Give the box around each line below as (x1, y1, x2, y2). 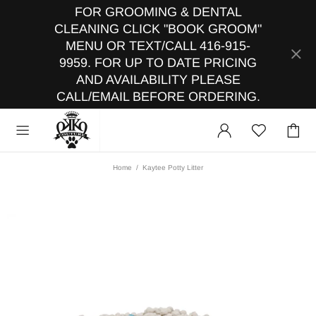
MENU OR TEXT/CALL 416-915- (66, 39, 250, 53)
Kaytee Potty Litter (142, 164, 203, 172)
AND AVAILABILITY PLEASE (75, 73, 241, 87)
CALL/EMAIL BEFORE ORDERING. (56, 90, 260, 104)
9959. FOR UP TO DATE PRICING (59, 56, 257, 70)
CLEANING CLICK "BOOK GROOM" (54, 22, 262, 36)
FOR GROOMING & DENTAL (74, 5, 242, 19)
